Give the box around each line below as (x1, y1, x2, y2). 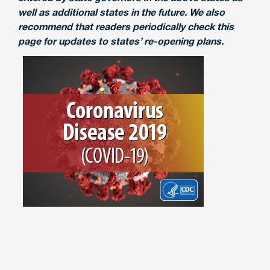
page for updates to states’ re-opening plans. (18, 34, 224, 47)
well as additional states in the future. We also (18, 5, 225, 18)
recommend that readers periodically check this (18, 20, 234, 33)
